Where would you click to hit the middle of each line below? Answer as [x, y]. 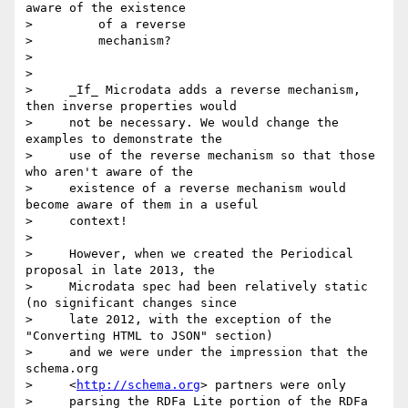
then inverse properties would [131, 107]
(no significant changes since [131, 303]
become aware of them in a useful [142, 205]
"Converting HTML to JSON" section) [149, 336]
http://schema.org [138, 385]
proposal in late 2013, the [120, 270]
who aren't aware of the [109, 172]
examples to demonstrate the [124, 139]
